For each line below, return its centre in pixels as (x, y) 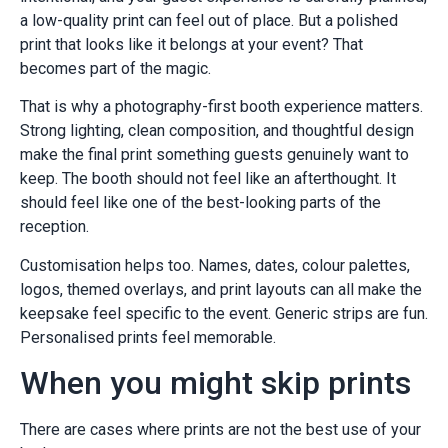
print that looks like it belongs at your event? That (191, 44)
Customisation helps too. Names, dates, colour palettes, (215, 265)
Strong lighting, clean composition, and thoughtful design (217, 131)
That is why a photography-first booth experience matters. (221, 107)
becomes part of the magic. (115, 68)
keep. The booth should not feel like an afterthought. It (208, 179)
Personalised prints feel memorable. (148, 337)
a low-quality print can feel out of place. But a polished (209, 20)
